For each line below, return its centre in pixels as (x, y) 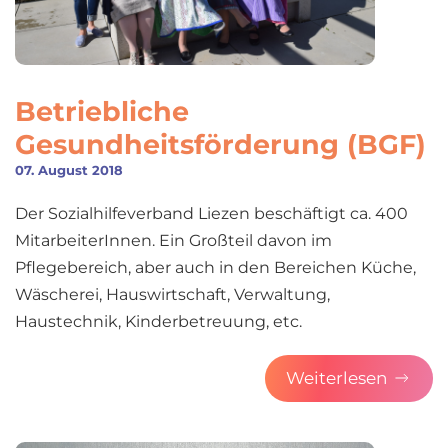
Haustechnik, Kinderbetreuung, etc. (160, 321)
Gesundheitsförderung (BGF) (220, 144)
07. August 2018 (69, 169)
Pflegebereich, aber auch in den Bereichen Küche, (215, 267)
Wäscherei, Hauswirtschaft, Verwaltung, (172, 294)
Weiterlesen (336, 377)
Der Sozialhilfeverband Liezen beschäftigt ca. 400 (211, 213)
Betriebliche (102, 111)
